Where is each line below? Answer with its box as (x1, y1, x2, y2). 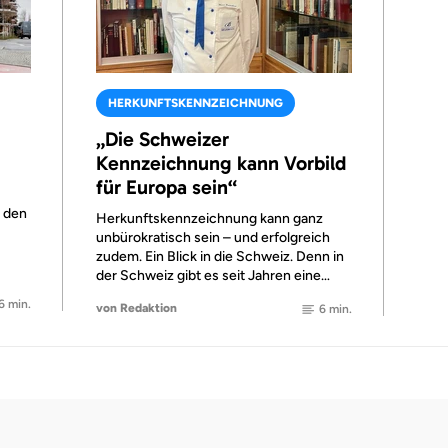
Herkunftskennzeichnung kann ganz (96, 210, 323, 227)
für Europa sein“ (96, 175, 237, 199)
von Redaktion (96, 300, 177, 315)
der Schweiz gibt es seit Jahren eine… (96, 267, 330, 284)
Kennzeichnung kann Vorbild (96, 151, 346, 175)
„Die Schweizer (96, 127, 229, 151)
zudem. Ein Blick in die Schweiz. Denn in (96, 248, 344, 265)
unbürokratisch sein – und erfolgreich (96, 229, 330, 246)
